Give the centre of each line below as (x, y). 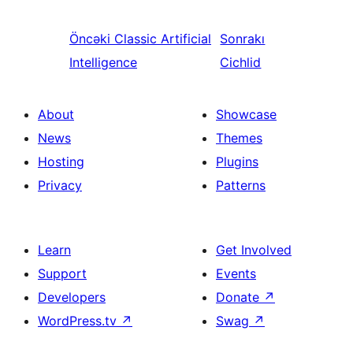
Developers (72, 297)
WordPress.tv (79, 321)
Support (62, 273)
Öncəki (90, 39)
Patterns (241, 185)
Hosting (61, 162)
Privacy (60, 185)
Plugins (237, 162)
